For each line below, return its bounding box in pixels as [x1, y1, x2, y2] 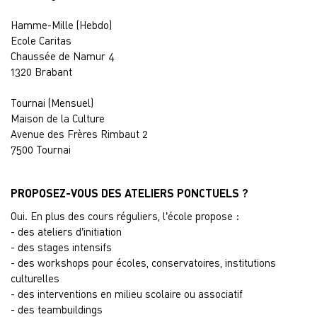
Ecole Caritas [11, 34, 71, 47]
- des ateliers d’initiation [11, 225, 122, 238]
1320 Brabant [11, 65, 72, 78]
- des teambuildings [11, 303, 103, 316]
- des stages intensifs [11, 241, 112, 253]
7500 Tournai [11, 143, 71, 156]
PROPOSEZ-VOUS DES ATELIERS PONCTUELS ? [11, 186, 248, 200]
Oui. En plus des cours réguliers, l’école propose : [11, 209, 239, 222]
